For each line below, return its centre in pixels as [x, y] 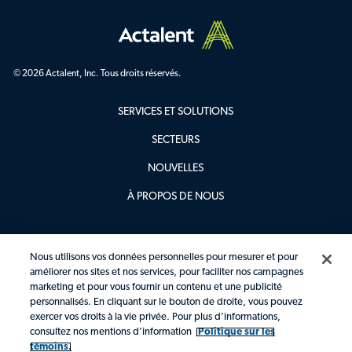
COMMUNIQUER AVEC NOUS [176, 308]
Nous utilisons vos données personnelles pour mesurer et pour [164, 257]
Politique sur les [236, 332]
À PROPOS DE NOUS [176, 197]
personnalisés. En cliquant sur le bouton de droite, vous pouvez [167, 302]
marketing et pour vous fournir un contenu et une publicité [156, 287]
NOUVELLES [176, 169]
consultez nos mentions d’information [111, 332]
